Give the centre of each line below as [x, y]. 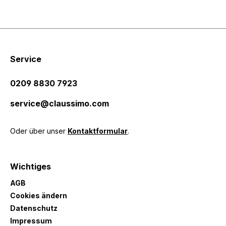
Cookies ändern [39, 195]
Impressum [31, 221]
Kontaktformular [98, 131]
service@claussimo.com [60, 103]
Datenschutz [34, 208]
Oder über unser [39, 131]
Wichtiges [31, 166]
